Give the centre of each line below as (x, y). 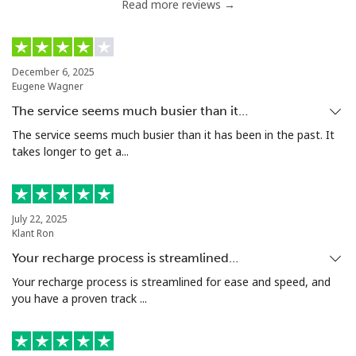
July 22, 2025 (40, 219)
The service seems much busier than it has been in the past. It (173, 134)
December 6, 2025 (53, 72)
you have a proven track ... (79, 298)
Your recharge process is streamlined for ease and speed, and (171, 281)
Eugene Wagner (48, 86)
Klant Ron (33, 233)
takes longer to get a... (70, 151)
